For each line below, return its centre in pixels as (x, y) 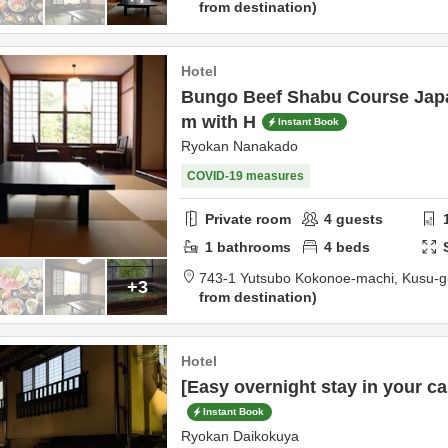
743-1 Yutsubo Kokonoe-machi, (300, 278)
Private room (248, 218)
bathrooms (252, 246)
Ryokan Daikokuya (240, 436)
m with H (218, 122)
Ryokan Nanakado (239, 146)
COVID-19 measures (245, 176)
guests (358, 218)
